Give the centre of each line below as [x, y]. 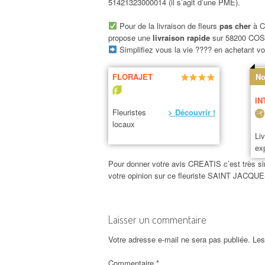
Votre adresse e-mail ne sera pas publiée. [179, 240]
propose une [130, 37]
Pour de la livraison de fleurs [168, 25]
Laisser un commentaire [157, 220]
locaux [123, 124]
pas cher [235, 25]
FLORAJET [132, 77]
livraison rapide [182, 37]
